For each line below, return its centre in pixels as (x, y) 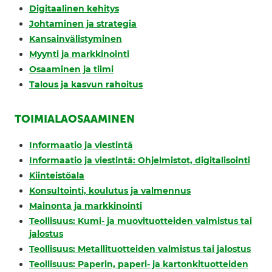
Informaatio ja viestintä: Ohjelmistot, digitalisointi (140, 161)
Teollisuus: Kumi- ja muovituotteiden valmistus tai (141, 221)
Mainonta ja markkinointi (86, 206)
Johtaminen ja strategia (83, 24)
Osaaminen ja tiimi (71, 70)
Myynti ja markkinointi (79, 54)
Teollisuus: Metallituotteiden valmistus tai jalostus (140, 249)
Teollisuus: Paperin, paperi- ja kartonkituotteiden (139, 264)
